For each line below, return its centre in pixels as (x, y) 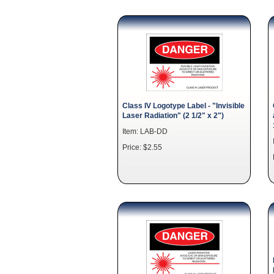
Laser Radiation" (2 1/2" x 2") (173, 115)
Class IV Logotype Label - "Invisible (183, 106)
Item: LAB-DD (145, 131)
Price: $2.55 (142, 147)
